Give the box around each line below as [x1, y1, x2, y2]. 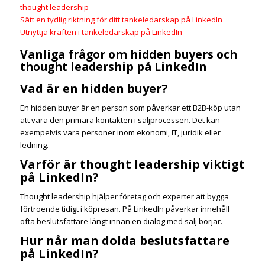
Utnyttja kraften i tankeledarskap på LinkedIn [20, 26, 182, 37]
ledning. [20, 140, 49, 151]
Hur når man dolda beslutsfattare [20, 232, 230, 249]
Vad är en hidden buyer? [20, 80, 168, 97]
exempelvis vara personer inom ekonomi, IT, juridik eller [20, 127, 221, 138]
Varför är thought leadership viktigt [20, 156, 245, 173]
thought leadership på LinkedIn [20, 59, 206, 75]
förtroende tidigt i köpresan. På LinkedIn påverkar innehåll [20, 203, 230, 215]
